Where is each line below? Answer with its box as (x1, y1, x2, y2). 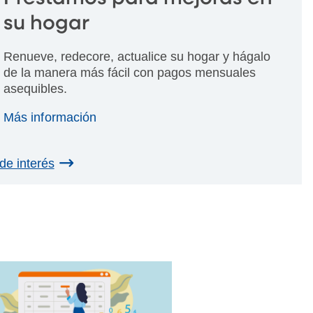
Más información (3, 110, 100, 124)
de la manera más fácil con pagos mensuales (3, 65, 256, 80)
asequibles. (3, 81, 68, 96)
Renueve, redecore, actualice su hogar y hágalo (3, 49, 271, 64)
